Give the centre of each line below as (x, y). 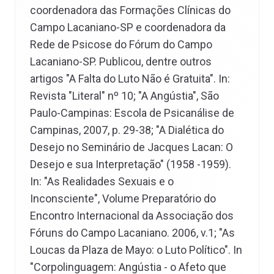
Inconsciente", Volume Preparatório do (123, 198)
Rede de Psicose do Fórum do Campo (121, 44)
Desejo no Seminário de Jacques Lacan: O (131, 147)
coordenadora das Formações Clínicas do (130, 10)
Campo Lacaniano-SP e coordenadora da (128, 27)
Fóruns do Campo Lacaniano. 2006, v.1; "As (132, 233)
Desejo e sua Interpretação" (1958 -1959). (131, 164)
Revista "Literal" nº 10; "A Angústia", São (124, 96)
